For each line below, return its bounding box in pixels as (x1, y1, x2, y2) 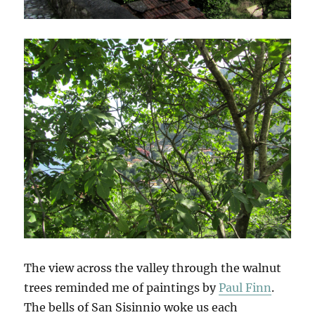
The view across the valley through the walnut (24, 260, 282, 275)
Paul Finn (219, 280, 272, 295)
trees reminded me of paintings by (24, 280, 219, 295)
